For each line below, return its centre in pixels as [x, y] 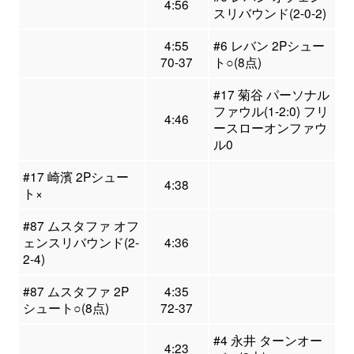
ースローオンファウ [270, 127]
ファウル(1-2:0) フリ [271, 110]
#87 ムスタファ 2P [75, 290]
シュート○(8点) [66, 307]
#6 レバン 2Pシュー [269, 45]
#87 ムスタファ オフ [81, 225]
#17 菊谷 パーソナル [271, 94]
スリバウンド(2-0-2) [269, 12]
